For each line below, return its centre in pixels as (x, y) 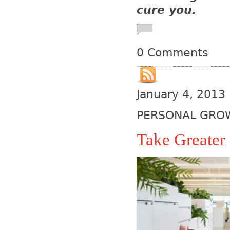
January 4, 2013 (181, 94)
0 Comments (172, 53)
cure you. (172, 9)
